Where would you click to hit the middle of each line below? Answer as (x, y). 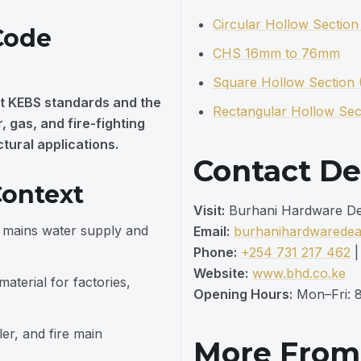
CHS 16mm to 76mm (276, 53)
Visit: (209, 210)
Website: (221, 273)
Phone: (215, 252)
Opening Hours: (243, 294)
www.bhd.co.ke (299, 273)
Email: (212, 231)
